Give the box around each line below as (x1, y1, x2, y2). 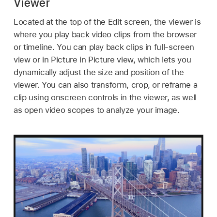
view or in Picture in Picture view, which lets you (14, 55, 191, 65)
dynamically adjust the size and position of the (14, 67, 184, 77)
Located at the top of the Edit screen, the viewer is (14, 17, 201, 27)
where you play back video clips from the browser (14, 30, 197, 40)
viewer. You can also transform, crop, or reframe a (14, 80, 198, 90)
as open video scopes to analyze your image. (14, 105, 180, 115)
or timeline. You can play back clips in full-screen (14, 42, 194, 52)
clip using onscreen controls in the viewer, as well (14, 93, 197, 103)
